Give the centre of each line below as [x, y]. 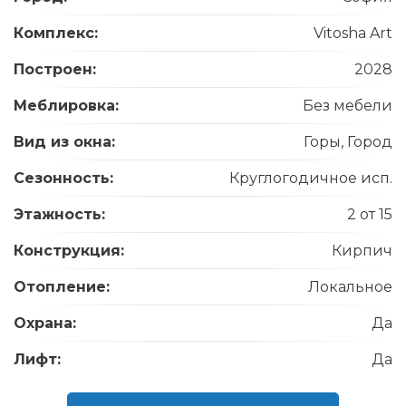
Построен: [55, 69]
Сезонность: [63, 178]
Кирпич [362, 251]
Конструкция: [69, 251]
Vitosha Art [353, 33]
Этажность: [59, 214]
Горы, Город [348, 142]
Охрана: [45, 323]
